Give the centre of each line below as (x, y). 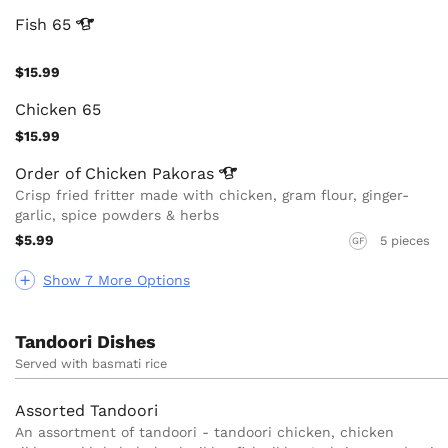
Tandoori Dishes (85, 342)
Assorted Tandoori (86, 411)
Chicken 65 (58, 109)
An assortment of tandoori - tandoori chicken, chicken (204, 432)
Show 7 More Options (116, 280)
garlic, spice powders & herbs (117, 214)
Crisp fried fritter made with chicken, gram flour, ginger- (212, 194)
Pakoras (185, 173)
